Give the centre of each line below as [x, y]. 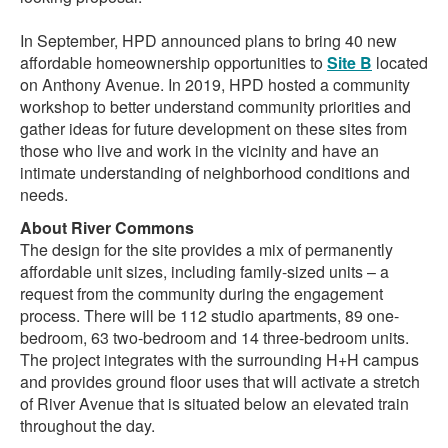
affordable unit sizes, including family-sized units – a [204, 271]
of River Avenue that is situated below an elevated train [214, 403]
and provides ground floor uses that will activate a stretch [220, 381]
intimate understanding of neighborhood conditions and [215, 173]
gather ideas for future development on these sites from [213, 129]
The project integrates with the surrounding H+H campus [219, 359]
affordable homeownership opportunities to [173, 63]
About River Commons [107, 227]
